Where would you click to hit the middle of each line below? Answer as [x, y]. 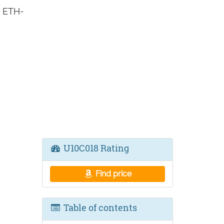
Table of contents [99, 207]
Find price [113, 174]
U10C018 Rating [95, 148]
